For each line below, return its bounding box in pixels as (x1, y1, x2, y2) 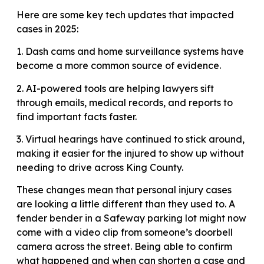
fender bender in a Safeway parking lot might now (16, 212, 246, 225)
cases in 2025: (16, 22, 78, 35)
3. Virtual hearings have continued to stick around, (16, 133, 245, 146)
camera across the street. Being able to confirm (16, 240, 232, 253)
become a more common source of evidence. (16, 60, 221, 72)
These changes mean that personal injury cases (16, 184, 232, 196)
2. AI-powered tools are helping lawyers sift (16, 82, 214, 94)
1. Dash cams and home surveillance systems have (16, 45, 244, 58)
